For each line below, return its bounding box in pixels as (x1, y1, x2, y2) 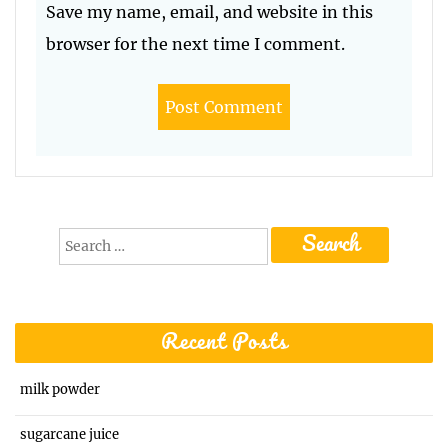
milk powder (20, 381, 100, 399)
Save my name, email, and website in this (46, 2, 373, 23)
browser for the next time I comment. (46, 34, 345, 55)
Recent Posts (160, 333, 288, 354)
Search (58, 228, 105, 247)
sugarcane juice (20, 426, 119, 444)
